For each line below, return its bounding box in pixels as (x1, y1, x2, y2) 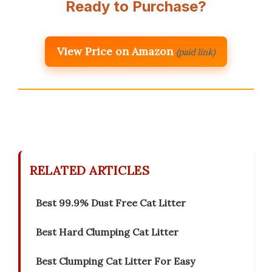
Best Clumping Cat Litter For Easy (36, 255, 195, 268)
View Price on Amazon (57, 44, 173, 59)
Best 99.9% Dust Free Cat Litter (36, 197, 186, 209)
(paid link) (176, 47, 215, 58)
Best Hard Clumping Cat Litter (36, 226, 178, 239)
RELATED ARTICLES (30, 163, 149, 178)
